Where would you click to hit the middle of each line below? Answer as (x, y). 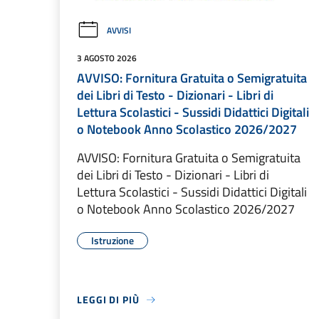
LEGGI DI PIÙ (108, 300)
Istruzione (113, 241)
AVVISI (119, 31)
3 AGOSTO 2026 (107, 58)
